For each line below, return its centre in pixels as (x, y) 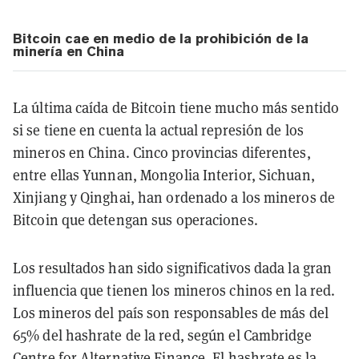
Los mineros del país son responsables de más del (171, 313)
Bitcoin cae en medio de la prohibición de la (161, 38)
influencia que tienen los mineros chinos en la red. (174, 290)
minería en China (69, 51)
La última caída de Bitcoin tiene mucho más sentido (176, 107)
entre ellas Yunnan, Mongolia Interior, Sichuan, (164, 175)
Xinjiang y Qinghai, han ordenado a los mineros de (174, 197)
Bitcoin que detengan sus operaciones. (135, 220)
